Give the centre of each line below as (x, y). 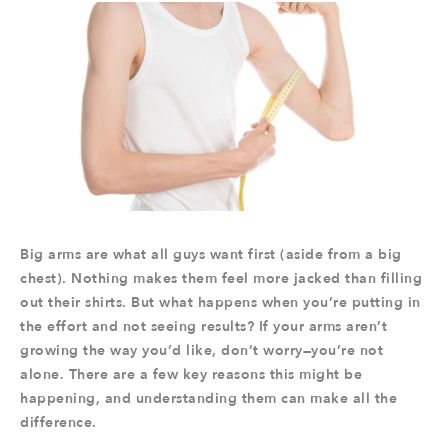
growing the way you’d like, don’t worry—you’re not (201, 350)
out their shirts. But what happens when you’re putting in (220, 302)
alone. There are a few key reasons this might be (191, 374)
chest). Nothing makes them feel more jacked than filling (221, 278)
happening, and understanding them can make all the (208, 398)
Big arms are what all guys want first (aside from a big (211, 254)
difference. (58, 422)
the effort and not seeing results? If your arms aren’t (203, 326)
